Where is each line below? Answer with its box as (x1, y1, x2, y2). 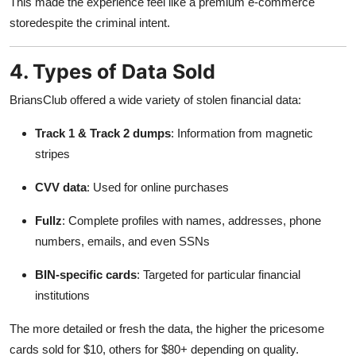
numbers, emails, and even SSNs (35, 234, 210, 248)
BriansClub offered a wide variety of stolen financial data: (10, 92, 301, 106)
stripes (35, 146, 70, 161)
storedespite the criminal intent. (10, 15, 170, 29)
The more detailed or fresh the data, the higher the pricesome (10, 321, 324, 335)
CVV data (35, 180, 87, 194)
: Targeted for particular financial (137, 267, 300, 281)
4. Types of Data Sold (10, 59, 215, 83)
